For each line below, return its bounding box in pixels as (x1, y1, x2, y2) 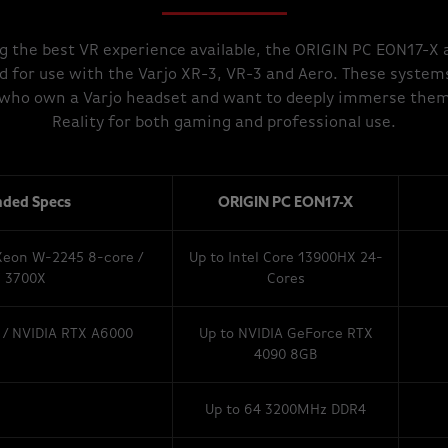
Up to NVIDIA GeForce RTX (198, 326, 373, 341)
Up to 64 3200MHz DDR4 (205, 402, 366, 417)
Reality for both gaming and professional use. (52, 114, 396, 131)
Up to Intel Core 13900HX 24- (188, 250, 383, 265)
